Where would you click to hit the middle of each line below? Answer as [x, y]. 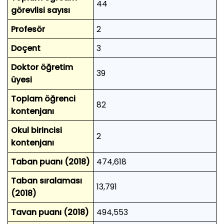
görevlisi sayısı [40, 10]
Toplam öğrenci [43, 98]
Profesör [28, 29]
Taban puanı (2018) [50, 161]
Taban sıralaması [46, 180]
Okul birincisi [36, 130]
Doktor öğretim [42, 67]
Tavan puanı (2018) [50, 212]
